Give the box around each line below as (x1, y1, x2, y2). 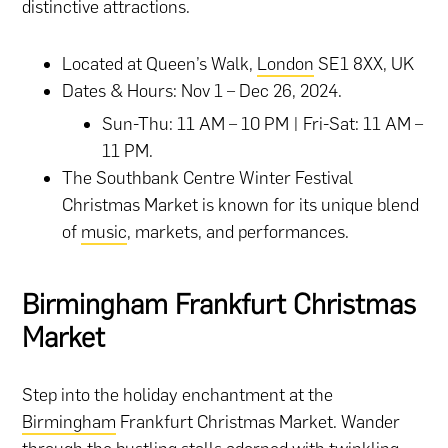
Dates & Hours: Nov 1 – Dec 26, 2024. (62, 80, 343, 102)
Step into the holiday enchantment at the (22, 384, 334, 407)
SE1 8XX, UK (314, 53, 415, 75)
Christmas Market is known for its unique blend (62, 194, 420, 216)
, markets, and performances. (127, 221, 350, 243)
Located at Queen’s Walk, (62, 53, 258, 75)
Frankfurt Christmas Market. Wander (116, 411, 401, 434)
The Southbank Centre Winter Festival (62, 167, 354, 189)
